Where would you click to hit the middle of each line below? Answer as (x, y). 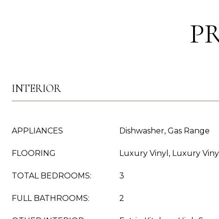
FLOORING (34, 153)
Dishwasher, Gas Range (164, 131)
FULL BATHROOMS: (51, 198)
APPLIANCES (37, 131)
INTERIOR (36, 88)
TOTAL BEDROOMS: (52, 176)
